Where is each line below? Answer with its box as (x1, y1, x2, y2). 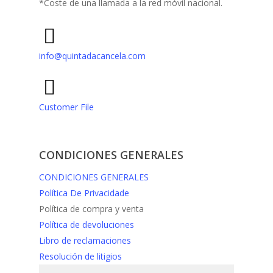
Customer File (39, 101, 94, 113)
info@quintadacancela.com (39, 50, 146, 62)
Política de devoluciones (39, 219, 134, 230)
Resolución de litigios (39, 250, 122, 262)
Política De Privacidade (39, 187, 129, 199)
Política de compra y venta (39, 203, 144, 214)
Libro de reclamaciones (39, 235, 131, 246)
